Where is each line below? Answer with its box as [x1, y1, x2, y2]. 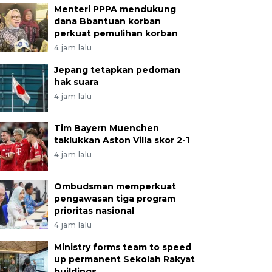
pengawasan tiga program [53, 193, 175, 204]
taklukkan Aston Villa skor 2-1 [53, 135, 189, 146]
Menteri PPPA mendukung [53, 4, 176, 15]
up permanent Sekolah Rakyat [53, 254, 195, 265]
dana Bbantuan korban [53, 16, 161, 27]
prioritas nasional [53, 205, 134, 216]
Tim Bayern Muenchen [53, 123, 159, 134]
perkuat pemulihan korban [53, 28, 178, 39]
